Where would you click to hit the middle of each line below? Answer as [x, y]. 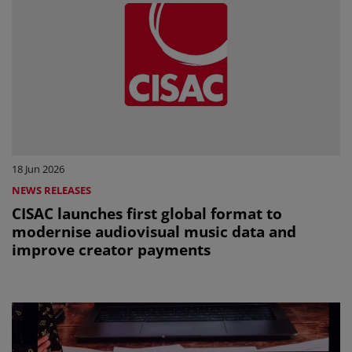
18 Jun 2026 [38, 169]
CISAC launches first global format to [147, 214]
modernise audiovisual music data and [154, 232]
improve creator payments [111, 250]
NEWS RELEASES [51, 191]
